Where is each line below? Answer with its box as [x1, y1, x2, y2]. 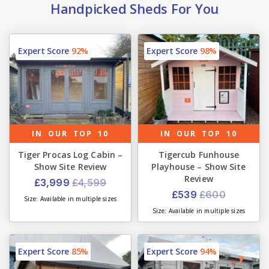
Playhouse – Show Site [151, 160, 246, 172]
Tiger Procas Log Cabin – [17, 148, 123, 160]
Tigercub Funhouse [158, 148, 240, 160]
